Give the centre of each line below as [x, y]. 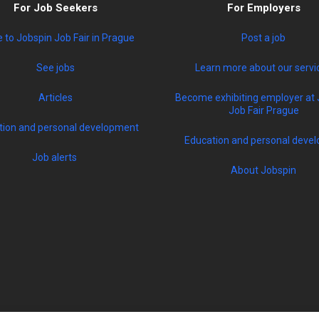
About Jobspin [264, 171]
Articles [55, 98]
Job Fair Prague [263, 111]
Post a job [264, 38]
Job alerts [55, 158]
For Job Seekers [55, 8]
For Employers [263, 8]
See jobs [55, 68]
